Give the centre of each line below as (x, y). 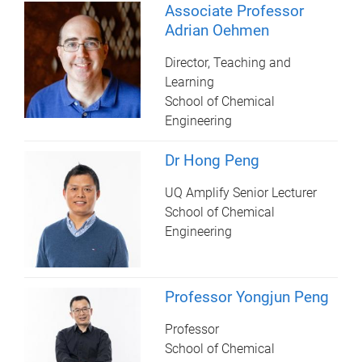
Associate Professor (235, 11)
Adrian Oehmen (217, 31)
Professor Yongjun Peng (247, 297)
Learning (190, 82)
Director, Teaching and (228, 63)
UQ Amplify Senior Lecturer (241, 193)
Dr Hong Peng (213, 161)
